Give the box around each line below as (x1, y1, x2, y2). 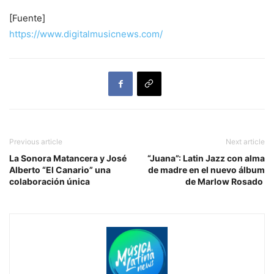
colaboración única (9, 176, 90, 187)
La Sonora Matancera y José (9, 152, 127, 163)
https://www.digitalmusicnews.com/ (9, 28, 163, 40)
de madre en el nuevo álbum (148, 164, 265, 175)
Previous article (9, 136, 62, 146)
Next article (226, 136, 265, 146)
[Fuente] (9, 12, 45, 24)
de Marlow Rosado (185, 176, 265, 187)
